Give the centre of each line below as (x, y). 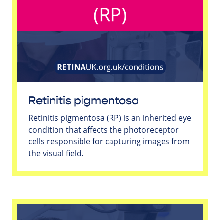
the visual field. (56, 153)
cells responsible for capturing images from (109, 141)
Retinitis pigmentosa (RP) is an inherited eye (110, 118)
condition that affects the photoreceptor (104, 129)
